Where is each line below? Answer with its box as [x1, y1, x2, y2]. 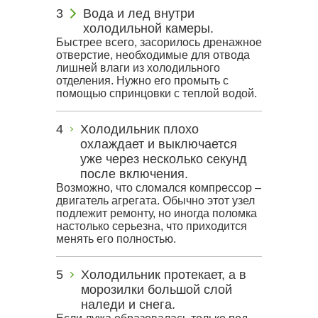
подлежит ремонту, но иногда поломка [56, 207, 257, 219]
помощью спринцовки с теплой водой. [56, 87, 257, 99]
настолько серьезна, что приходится [56, 220, 247, 232]
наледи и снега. [80, 297, 175, 312]
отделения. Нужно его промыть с [56, 75, 229, 87]
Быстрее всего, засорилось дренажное [56, 36, 262, 48]
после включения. [79, 167, 188, 181]
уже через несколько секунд [79, 152, 247, 166]
